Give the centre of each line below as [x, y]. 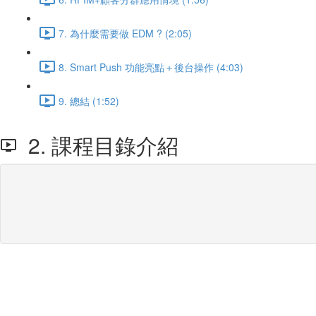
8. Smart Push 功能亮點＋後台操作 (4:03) [151, 67]
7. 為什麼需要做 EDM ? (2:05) [125, 33]
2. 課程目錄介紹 [98, 145]
